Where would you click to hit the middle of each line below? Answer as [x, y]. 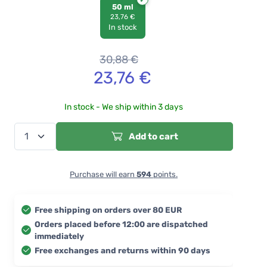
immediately [59, 236]
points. [164, 174]
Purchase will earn [103, 174]
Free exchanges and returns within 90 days [122, 250]
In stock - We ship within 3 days [124, 107]
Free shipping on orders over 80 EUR [108, 209]
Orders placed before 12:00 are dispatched [121, 224]
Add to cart [152, 136]
